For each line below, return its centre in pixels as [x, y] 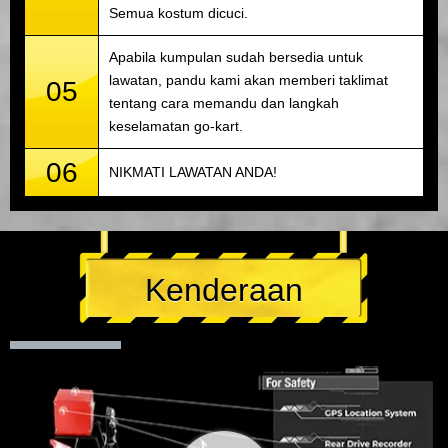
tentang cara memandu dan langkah [224, 103]
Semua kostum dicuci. [178, 13]
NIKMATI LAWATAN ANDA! [193, 172]
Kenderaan [224, 290]
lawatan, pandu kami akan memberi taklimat [248, 80]
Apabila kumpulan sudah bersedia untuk [236, 57]
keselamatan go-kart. [176, 126]
